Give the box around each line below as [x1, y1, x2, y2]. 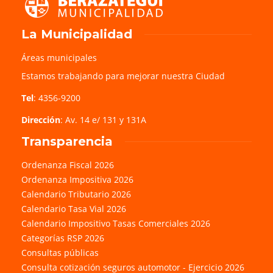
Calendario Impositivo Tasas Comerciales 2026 [21, 217, 210, 229]
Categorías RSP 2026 [21, 232, 104, 244]
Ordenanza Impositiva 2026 [21, 173, 133, 185]
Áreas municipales [21, 51, 97, 63]
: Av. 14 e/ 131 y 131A [60, 113, 146, 126]
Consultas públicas [21, 246, 99, 258]
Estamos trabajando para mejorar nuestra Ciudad [21, 69, 225, 82]
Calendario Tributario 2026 [21, 188, 131, 200]
